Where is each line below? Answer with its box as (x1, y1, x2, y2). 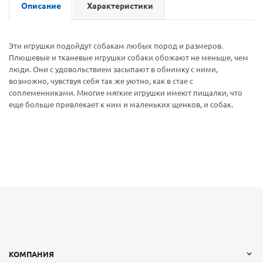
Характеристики (87, 1, 153, 11)
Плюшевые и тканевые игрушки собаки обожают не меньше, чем (9, 53, 248, 62)
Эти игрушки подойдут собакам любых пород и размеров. (9, 42, 223, 50)
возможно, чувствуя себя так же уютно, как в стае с (9, 77, 193, 85)
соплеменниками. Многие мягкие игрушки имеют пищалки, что (9, 89, 242, 97)
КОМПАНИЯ (9, 250, 54, 258)
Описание (21, 1, 61, 11)
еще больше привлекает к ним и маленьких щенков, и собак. (9, 100, 233, 109)
